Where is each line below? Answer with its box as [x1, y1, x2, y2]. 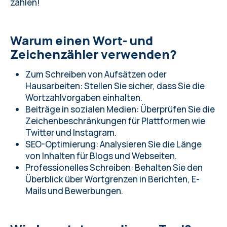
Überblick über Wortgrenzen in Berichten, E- [25, 173, 200, 185]
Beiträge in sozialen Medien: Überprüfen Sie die [25, 103, 215, 115]
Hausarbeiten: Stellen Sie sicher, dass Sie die [25, 80, 205, 92]
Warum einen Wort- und [10, 32, 153, 49]
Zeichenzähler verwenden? [10, 46, 177, 62]
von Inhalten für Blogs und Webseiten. [25, 150, 177, 162]
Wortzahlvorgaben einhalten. [25, 92, 142, 103]
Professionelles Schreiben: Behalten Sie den [25, 162, 203, 173]
